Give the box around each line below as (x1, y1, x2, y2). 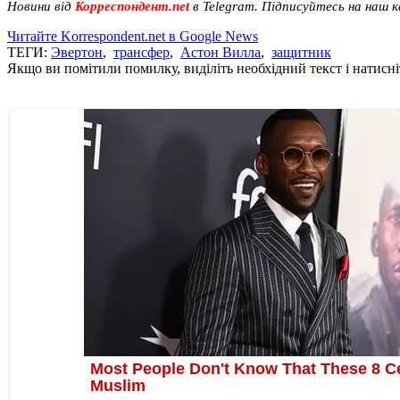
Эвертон (51, 44, 103, 60)
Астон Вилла (180, 44, 261, 60)
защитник (271, 44, 331, 60)
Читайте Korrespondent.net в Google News (7, 28, 258, 44)
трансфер (113, 44, 170, 60)
